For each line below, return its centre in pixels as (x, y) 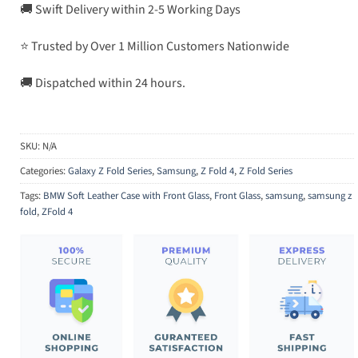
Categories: (44, 171)
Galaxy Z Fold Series (110, 171)
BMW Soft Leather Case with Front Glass (126, 196)
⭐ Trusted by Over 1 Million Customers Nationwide (155, 46)
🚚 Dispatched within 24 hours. (103, 83)
